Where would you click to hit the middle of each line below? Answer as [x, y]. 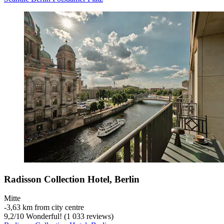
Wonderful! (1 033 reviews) [69, 216]
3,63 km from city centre [45, 207]
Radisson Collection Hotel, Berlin [72, 179]
